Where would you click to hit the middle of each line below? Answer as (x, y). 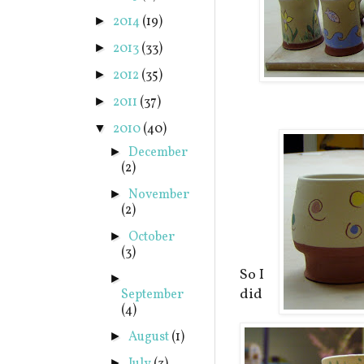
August (150, 337)
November (159, 195)
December (158, 153)
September (153, 295)
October (152, 237)
